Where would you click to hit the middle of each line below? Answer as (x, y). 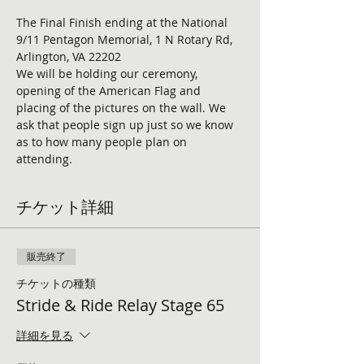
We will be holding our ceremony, (108, 74)
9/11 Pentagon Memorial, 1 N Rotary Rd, (126, 39)
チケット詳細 (65, 207)
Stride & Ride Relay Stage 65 (120, 305)
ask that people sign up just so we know (126, 125)
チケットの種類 (56, 283)
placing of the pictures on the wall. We (123, 108)
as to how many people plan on (103, 142)
